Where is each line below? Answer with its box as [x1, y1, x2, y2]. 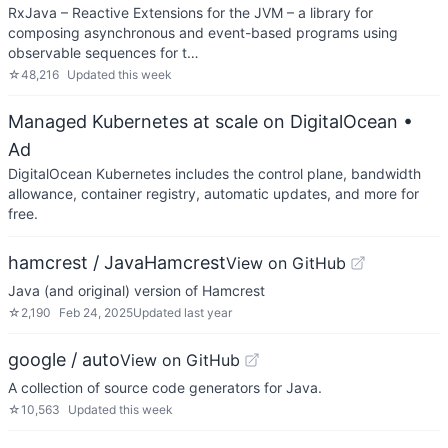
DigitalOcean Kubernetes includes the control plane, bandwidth [8, 165, 421, 182]
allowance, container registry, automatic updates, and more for [8, 185, 419, 202]
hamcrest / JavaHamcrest [8, 252, 226, 273]
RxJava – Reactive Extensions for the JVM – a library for [8, 4, 373, 21]
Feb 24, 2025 [59, 305, 133, 320]
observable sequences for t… [8, 44, 199, 61]
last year [184, 305, 232, 320]
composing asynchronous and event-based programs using [8, 24, 398, 41]
